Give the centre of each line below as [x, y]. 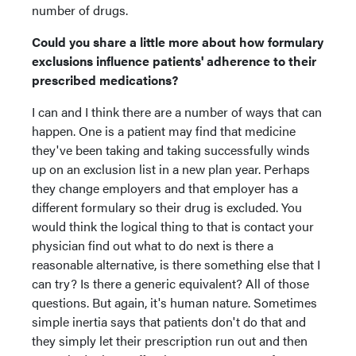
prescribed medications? [106, 79]
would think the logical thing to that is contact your [173, 226]
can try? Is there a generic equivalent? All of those [170, 283]
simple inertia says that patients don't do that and [169, 321]
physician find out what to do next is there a [153, 245]
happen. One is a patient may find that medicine [164, 130]
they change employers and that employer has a [165, 188]
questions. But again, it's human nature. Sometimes [174, 302]
